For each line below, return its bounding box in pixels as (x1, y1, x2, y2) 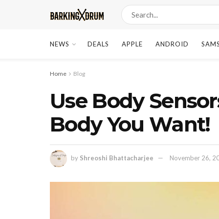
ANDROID (155, 40, 189, 48)
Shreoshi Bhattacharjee (80, 153, 153, 162)
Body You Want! (50, 111, 210, 137)
